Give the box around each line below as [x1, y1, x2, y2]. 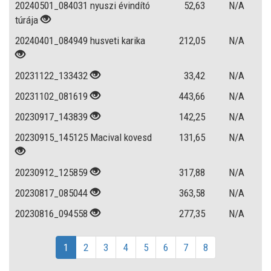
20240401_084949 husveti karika [15, 34, 145, 47]
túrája [15, 14, 38, 26]
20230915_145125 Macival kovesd [15, 131, 152, 143]
